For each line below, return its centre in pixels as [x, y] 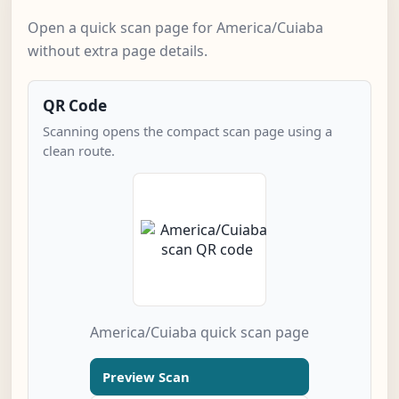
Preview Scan [146, 377]
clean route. [79, 151]
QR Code [75, 106]
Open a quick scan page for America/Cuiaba [175, 28]
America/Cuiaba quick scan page [199, 333]
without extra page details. [118, 51]
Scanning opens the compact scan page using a [187, 131]
